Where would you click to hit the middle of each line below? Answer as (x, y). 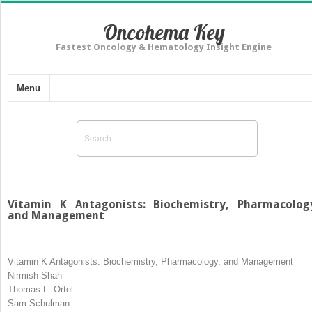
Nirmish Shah (35, 275)
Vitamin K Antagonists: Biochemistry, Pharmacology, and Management (150, 261)
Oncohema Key (164, 32)
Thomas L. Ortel (40, 289)
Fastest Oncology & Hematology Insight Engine (164, 47)
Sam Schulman (39, 303)
